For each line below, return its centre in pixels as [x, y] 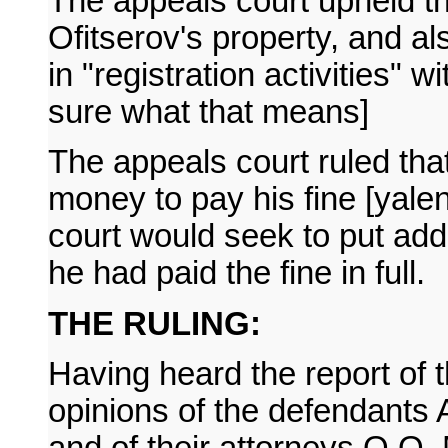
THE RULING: [154, 323]
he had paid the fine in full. [236, 273]
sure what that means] [208, 112]
